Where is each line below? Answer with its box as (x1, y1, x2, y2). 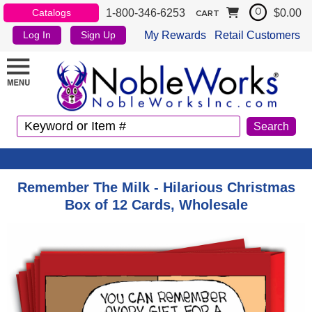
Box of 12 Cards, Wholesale (64, 196, 248, 212)
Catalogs (31, 7, 71, 18)
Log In (23, 29, 52, 40)
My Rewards (143, 29, 206, 41)
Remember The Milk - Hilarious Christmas (17, 179, 295, 195)
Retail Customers (214, 29, 300, 41)
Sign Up (81, 29, 116, 40)
